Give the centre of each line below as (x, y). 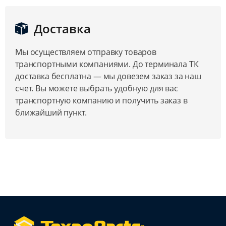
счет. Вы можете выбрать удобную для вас (97, 89)
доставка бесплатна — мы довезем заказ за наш (108, 76)
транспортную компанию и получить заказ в (101, 101)
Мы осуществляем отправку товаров (86, 52)
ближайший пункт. (51, 113)
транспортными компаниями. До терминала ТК (107, 64)
